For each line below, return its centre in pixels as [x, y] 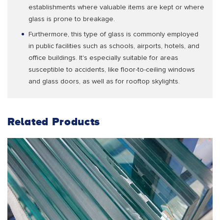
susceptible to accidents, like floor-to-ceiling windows [112, 70]
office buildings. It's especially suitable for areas [103, 58]
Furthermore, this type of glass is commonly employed [113, 35]
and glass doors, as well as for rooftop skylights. [104, 82]
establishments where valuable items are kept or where [116, 8]
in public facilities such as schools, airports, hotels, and [114, 46]
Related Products [54, 122]
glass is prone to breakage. [72, 19]
